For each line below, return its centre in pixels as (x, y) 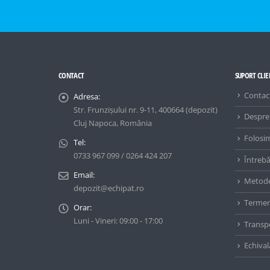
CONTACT (71, 75)
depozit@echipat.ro (109, 188)
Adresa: (87, 96)
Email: (84, 175)
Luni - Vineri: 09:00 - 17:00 (118, 221)
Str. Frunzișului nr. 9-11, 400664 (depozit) (146, 110)
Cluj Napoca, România (113, 123)
